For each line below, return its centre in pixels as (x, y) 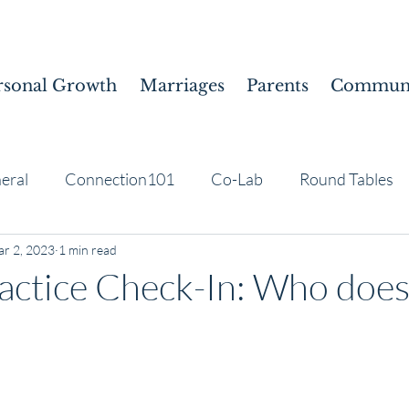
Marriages (182, 86)
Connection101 (120, 178)
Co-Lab (237, 178)
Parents (278, 86)
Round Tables (346, 178)
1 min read (88, 249)
